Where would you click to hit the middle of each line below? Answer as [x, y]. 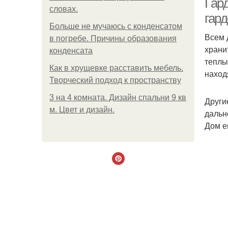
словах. [64, 9]
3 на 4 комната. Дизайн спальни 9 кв [118, 97]
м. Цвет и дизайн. [82, 110]
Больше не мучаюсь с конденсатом [116, 26]
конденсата [71, 51]
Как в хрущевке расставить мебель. [116, 68]
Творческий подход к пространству [115, 80]
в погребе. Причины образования [113, 38]
